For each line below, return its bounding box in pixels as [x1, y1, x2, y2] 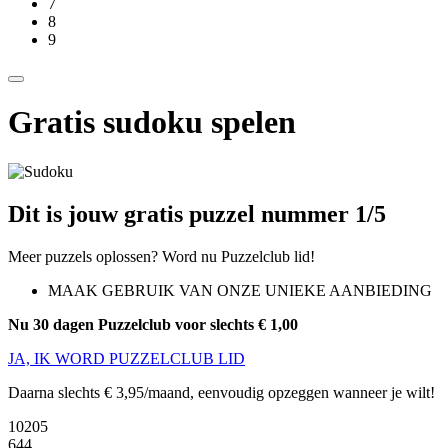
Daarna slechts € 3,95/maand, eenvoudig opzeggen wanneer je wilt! [8, 383, 435, 401]
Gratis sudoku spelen [8, 104, 296, 141]
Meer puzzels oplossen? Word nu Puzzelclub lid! [8, 247, 315, 265]
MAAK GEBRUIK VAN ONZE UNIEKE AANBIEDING [48, 281, 432, 299]
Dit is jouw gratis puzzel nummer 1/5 [8, 200, 386, 227]
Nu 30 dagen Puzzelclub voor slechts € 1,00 [8, 315, 298, 333]
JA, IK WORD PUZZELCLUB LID [8, 349, 245, 367]
